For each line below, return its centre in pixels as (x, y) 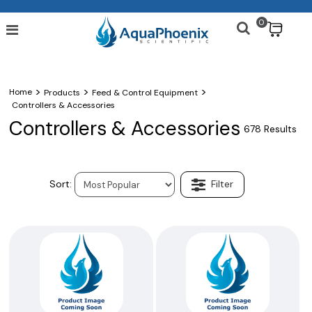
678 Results (270, 129)
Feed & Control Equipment (145, 93)
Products (62, 93)
